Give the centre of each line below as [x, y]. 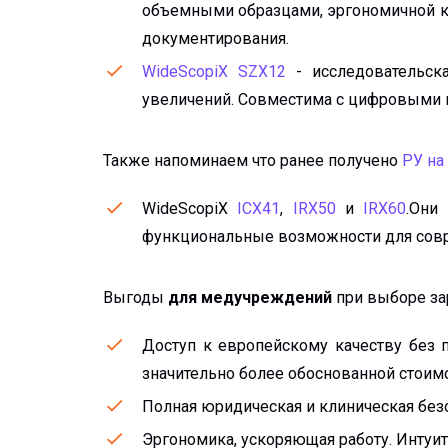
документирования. [215, 39]
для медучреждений [250, 298]
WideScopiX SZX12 [214, 72]
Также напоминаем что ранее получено [252, 161]
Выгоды [135, 298]
